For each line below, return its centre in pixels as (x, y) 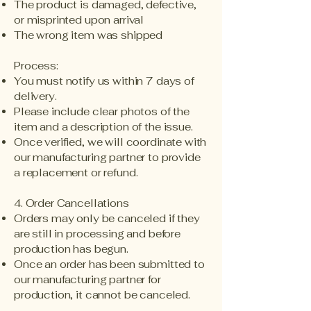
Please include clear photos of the (102, 112)
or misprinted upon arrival (79, 20)
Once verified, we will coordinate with (110, 142)
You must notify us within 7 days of (104, 81)
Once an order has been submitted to (109, 264)
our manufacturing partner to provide (107, 158)
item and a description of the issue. (103, 127)
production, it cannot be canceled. (102, 295)
